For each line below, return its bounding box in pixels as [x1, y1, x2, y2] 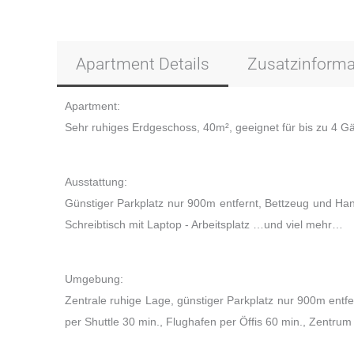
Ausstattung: [65, 175, 127, 188]
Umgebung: [65, 273, 123, 285]
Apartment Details [76, 55, 209, 73]
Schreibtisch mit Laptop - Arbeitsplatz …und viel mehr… [65, 218, 343, 231]
